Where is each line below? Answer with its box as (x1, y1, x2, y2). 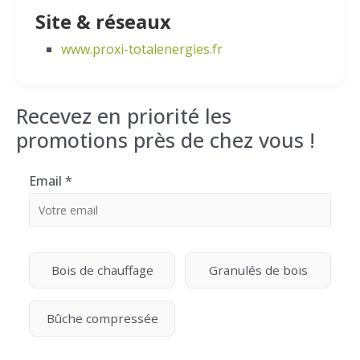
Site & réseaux (35, 9, 171, 35)
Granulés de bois (208, 262, 308, 278)
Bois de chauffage (51, 262, 153, 278)
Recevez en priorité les (16, 102, 231, 129)
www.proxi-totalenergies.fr (61, 40, 223, 58)
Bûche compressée (46, 310, 158, 326)
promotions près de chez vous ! (16, 126, 315, 153)
